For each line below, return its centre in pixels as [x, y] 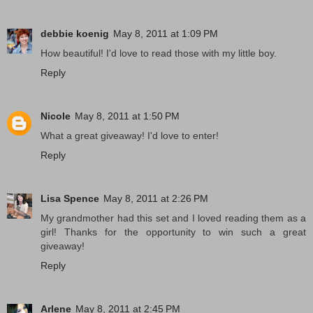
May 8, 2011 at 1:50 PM [127, 116]
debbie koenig [75, 34]
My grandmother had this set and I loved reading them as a [173, 218]
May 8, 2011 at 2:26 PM [156, 198]
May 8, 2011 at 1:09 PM [166, 34]
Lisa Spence [70, 198]
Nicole [56, 116]
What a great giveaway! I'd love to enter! [130, 135]
